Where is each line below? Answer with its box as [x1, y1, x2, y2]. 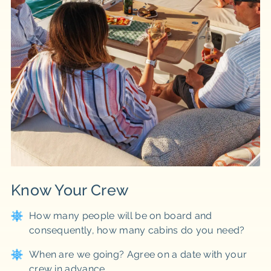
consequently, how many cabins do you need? [28, 224, 245, 236]
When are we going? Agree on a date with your [28, 249, 247, 260]
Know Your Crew [10, 181, 129, 199]
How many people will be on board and [28, 210, 212, 221]
